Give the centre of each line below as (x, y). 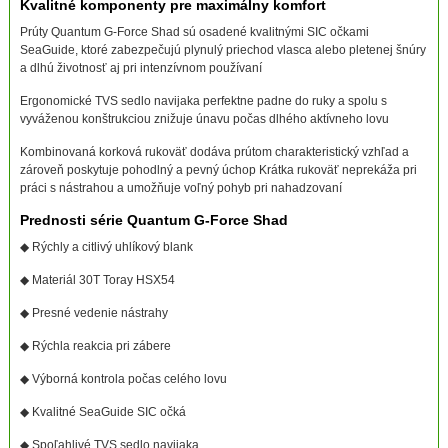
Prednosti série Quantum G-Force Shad (153, 219)
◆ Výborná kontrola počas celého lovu (123, 378)
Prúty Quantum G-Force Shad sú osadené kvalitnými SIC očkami (194, 31)
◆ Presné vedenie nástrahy (93, 312)
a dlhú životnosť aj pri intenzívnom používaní (140, 67)
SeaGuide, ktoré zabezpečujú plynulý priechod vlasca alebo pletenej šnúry (222, 49)
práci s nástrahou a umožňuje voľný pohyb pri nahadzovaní (180, 187)
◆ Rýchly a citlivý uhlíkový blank (106, 246)
